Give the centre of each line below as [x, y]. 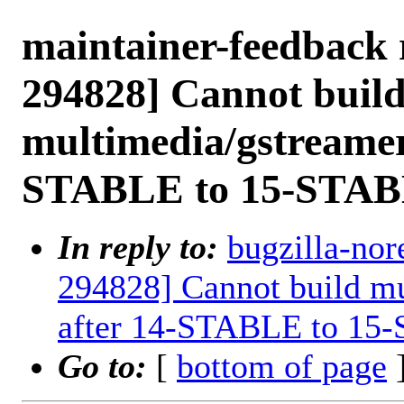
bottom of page [282, 366]
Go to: [107, 366]
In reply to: [142, 247]
